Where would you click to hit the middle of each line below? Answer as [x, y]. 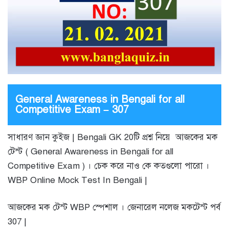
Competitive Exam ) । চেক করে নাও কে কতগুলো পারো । [109, 166]
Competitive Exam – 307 [72, 110]
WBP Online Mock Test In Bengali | [77, 180]
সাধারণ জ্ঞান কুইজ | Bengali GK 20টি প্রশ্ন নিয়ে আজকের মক [113, 138]
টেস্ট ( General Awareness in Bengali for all [90, 152]
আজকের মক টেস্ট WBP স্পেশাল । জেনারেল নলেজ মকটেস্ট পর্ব [114, 208]
